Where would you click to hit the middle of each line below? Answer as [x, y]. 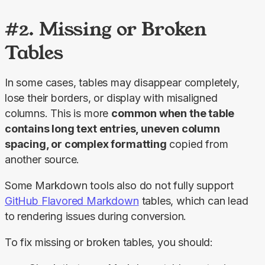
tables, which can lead [193, 201]
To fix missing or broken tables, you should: [109, 243]
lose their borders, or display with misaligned [111, 98]
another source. [42, 160]
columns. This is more [58, 114]
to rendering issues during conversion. [96, 216]
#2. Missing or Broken [106, 29]
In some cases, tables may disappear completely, [122, 83]
